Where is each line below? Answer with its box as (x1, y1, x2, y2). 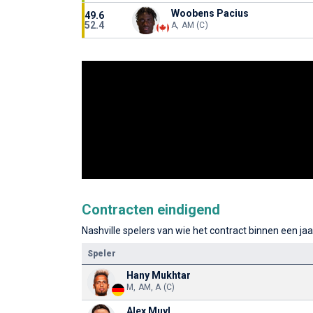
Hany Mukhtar (126, 269, 191, 281)
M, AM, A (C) (126, 282, 175, 292)
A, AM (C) (171, 20, 208, 30)
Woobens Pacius (171, 8, 249, 19)
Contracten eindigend (82, 201, 220, 218)
